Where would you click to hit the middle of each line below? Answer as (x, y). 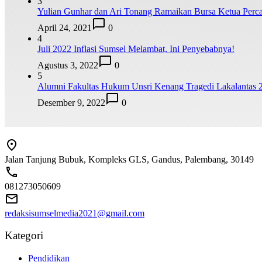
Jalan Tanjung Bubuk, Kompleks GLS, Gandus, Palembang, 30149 (129, 159)
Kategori (24, 236)
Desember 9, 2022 (71, 103)
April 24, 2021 (65, 28)
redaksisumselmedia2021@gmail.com (75, 213)
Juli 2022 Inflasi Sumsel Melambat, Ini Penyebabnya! (136, 49)
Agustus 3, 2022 (68, 65)
